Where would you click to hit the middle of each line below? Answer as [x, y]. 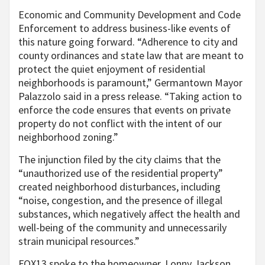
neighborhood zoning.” [68, 137]
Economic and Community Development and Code [130, 15]
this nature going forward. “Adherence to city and [128, 42]
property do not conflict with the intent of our [120, 124]
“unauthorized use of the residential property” [121, 173]
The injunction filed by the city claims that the [119, 160]
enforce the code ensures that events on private [125, 110]
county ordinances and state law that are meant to [131, 56]
